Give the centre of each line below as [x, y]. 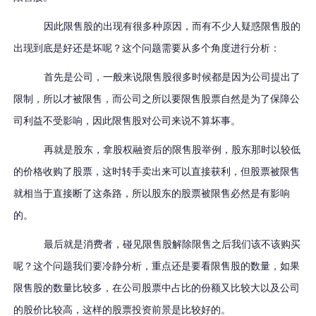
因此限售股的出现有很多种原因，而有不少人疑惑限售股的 [172, 27]
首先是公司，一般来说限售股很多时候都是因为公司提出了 [172, 78]
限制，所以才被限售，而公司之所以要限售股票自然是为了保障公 [157, 99]
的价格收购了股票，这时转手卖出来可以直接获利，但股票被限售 [157, 172]
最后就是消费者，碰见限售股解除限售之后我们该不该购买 [172, 245]
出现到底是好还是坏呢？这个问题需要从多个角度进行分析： [147, 49]
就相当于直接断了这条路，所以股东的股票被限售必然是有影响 [152, 194]
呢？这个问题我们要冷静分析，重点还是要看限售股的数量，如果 [157, 267]
